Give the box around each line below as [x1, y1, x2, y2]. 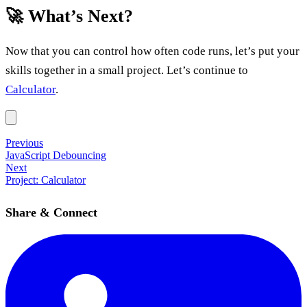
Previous [5, 136, 43, 149]
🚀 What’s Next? [5, 5, 133, 26]
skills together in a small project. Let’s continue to [5, 63, 248, 77]
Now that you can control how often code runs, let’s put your [5, 44, 299, 58]
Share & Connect [5, 205, 97, 219]
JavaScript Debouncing [5, 149, 106, 161]
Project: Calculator [5, 173, 86, 186]
